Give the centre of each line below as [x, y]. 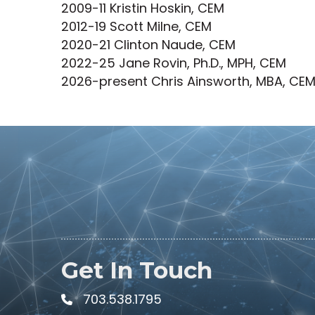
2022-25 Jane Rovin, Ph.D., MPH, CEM [174, 63]
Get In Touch [137, 270]
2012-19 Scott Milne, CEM [136, 26]
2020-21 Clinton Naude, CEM [148, 44]
